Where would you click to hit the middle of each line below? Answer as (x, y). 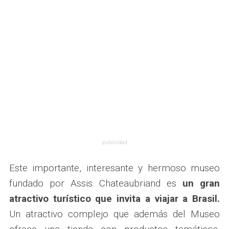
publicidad (114, 142)
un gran (201, 183)
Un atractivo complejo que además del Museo (114, 214)
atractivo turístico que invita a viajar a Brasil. (114, 198)
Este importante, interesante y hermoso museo (114, 168)
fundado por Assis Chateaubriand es (96, 183)
